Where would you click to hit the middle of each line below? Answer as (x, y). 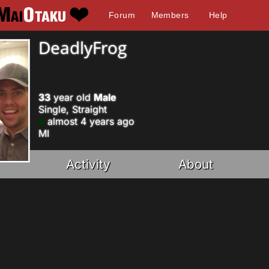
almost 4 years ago (89, 121)
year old (72, 97)
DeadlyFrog (83, 47)
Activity (89, 164)
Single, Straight (73, 109)
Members (170, 15)
